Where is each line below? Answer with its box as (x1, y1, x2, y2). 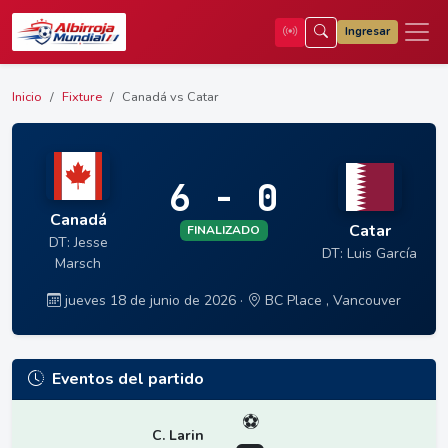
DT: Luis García (322, 243, 418, 263)
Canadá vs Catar (122, 88, 219, 106)
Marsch (55, 254, 102, 274)
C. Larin (152, 425, 204, 445)
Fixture (62, 88, 102, 106)
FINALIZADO (187, 222, 261, 239)
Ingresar (345, 24, 390, 39)
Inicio (12, 88, 42, 106)
